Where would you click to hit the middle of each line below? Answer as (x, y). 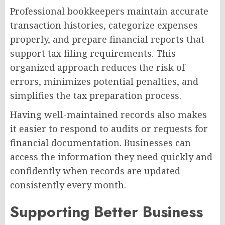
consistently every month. (68, 185)
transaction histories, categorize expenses (104, 25)
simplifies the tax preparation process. (96, 96)
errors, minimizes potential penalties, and (104, 82)
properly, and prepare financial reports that (107, 39)
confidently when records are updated (95, 171)
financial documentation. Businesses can (100, 143)
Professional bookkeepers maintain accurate (109, 11)
